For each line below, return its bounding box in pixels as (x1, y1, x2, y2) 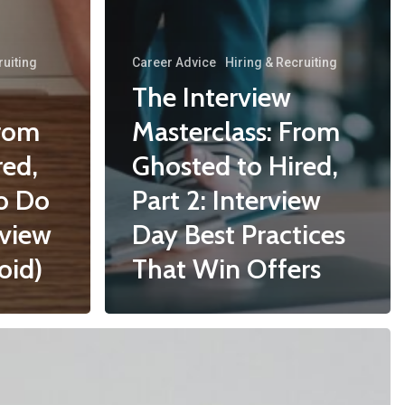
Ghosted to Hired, (132, 149, 338, 183)
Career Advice (132, 55, 216, 70)
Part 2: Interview (132, 184, 321, 217)
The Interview (132, 80, 291, 114)
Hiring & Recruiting (225, 55, 337, 70)
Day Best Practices (132, 218, 345, 251)
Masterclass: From (132, 115, 340, 148)
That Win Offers (132, 252, 321, 286)
